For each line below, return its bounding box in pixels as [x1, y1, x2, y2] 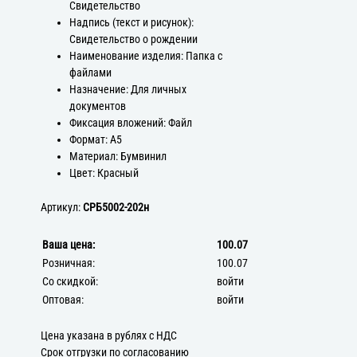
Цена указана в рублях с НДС [41, 328, 178, 343]
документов [69, 99, 126, 113]
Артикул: [41, 200, 84, 214]
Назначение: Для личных [69, 82, 186, 96]
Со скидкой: [42, 274, 99, 288]
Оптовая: [42, 292, 84, 307]
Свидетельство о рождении [69, 32, 198, 46]
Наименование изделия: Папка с [69, 49, 222, 63]
